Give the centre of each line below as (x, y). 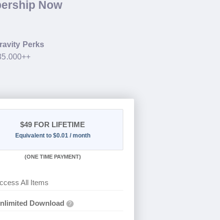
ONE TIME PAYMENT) (54, 157)
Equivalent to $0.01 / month (53, 136)
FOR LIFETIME (59, 125)
